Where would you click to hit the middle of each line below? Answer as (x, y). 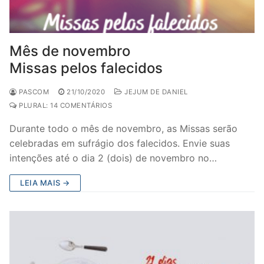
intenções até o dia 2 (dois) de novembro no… (113, 158)
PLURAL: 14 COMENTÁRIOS (64, 105)
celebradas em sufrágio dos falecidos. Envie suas (120, 143)
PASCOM (33, 92)
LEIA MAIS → (45, 183)
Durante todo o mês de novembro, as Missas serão (123, 128)
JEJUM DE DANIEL (155, 92)
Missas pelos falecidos (86, 68)
